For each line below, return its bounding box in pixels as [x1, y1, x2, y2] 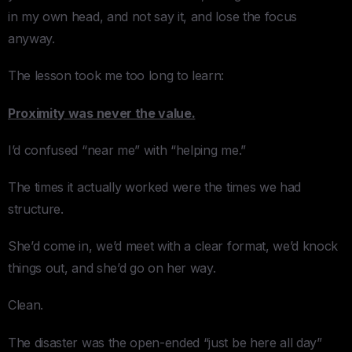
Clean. [8, 297, 44, 313]
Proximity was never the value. [8, 104, 196, 121]
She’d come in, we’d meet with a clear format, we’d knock [8, 238, 339, 255]
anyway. [8, 31, 55, 47]
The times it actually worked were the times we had [8, 179, 301, 196]
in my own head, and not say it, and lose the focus [8, 9, 297, 25]
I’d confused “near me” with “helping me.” [8, 141, 246, 158]
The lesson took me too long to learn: [8, 68, 225, 84]
